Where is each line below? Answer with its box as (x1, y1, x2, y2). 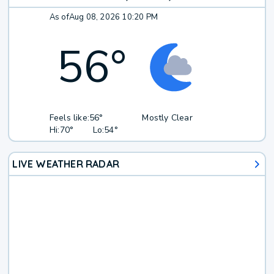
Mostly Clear (142, 112, 193, 124)
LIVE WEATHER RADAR (12, 158, 120, 171)
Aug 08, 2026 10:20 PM (68, 12, 158, 23)
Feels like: (49, 112, 90, 124)
